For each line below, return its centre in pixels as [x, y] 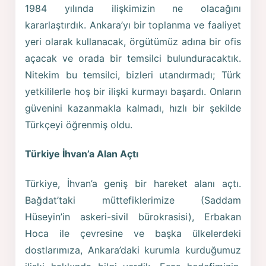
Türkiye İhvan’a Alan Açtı [82, 154]
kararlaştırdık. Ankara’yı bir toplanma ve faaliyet [133, 25]
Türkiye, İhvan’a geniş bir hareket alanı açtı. [133, 183]
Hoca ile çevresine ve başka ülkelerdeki [133, 233]
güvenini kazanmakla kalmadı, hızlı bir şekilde [133, 108]
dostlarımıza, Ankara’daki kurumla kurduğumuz [133, 250]
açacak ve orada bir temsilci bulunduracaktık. [133, 58]
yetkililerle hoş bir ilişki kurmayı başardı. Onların [133, 91]
